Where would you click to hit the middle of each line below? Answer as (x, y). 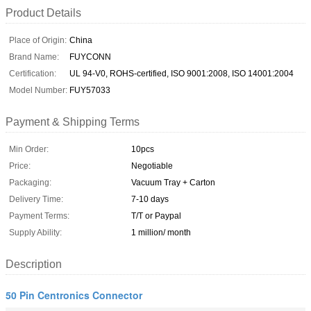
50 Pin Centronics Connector (74, 295)
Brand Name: (34, 57)
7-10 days (150, 199)
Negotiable (152, 166)
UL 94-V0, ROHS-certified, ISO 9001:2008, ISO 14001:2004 (182, 73)
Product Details (43, 12)
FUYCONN (90, 57)
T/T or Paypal (156, 216)
